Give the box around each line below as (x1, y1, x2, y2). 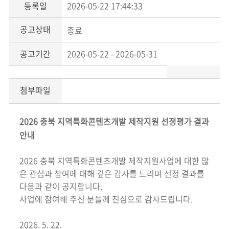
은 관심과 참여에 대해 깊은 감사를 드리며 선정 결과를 (19, 167, 204, 179)
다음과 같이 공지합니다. (19, 179, 102, 192)
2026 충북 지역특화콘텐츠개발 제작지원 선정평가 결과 (19, 114, 209, 127)
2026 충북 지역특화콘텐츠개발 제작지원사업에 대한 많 (19, 154, 209, 167)
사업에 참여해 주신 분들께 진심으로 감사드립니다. (19, 192, 193, 205)
